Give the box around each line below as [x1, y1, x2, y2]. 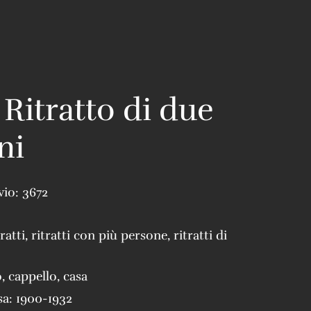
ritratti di [174, 227, 227, 243]
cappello [8, 268, 57, 284]
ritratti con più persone [31, 227, 167, 243]
